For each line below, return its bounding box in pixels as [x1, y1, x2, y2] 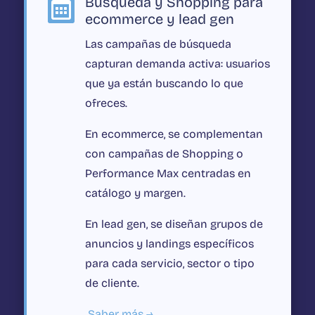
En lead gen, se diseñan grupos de [84, 217, 263, 231]
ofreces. [84, 96, 127, 110]
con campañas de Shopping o [84, 147, 243, 161]
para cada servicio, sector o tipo [84, 257, 255, 271]
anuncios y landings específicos [84, 237, 254, 251]
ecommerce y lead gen [84, 11, 234, 28]
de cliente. [84, 276, 139, 290]
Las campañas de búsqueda [84, 37, 231, 51]
